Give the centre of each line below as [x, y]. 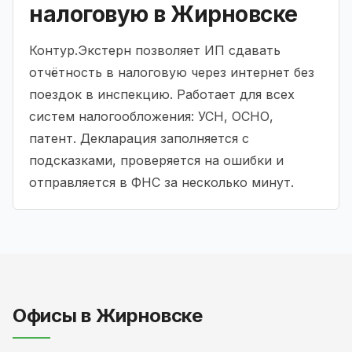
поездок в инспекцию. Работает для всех [162, 95]
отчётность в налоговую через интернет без [172, 73]
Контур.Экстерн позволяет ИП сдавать [155, 51]
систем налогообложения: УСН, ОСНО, [151, 117]
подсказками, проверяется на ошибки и [156, 161]
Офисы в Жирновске [108, 316]
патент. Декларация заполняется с [139, 139]
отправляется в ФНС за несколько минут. [161, 183]
